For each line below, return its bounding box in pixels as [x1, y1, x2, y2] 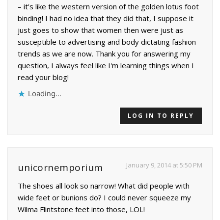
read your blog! [18, 72, 69, 82]
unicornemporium [18, 161, 103, 174]
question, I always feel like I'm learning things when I [18, 60, 194, 70]
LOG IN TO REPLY [128, 111, 194, 120]
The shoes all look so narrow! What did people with [18, 180, 190, 191]
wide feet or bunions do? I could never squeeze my [18, 192, 191, 202]
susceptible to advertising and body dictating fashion [18, 36, 196, 47]
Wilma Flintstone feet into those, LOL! [18, 204, 145, 214]
